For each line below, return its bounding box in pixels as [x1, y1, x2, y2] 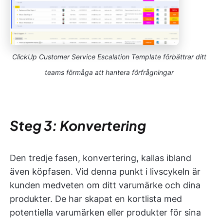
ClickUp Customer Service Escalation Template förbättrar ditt [12, 53, 206, 61]
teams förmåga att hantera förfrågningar [44, 68, 174, 77]
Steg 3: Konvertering [10, 117, 146, 134]
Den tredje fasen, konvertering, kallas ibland [10, 153, 191, 163]
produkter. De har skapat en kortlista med [10, 194, 182, 204]
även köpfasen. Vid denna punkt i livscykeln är [10, 166, 200, 177]
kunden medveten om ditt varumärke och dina [10, 180, 200, 191]
